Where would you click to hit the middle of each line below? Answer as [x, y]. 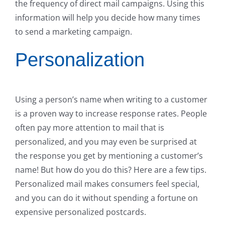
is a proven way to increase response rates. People [111, 113]
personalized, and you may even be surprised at [106, 141]
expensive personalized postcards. [81, 212]
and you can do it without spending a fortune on [106, 198]
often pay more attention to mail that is [90, 127]
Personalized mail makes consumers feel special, [107, 184]
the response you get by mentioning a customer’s [109, 155]
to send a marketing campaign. [74, 31]
